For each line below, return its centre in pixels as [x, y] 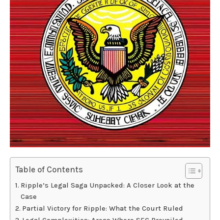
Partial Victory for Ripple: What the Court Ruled [102, 208]
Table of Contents [49, 169]
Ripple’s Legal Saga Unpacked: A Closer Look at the [107, 185]
